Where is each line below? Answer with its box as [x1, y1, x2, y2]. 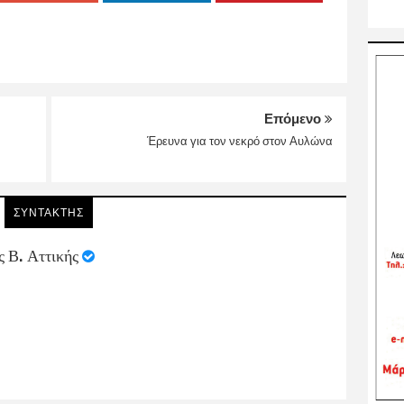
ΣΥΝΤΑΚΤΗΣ [14, 206, 84, 219]
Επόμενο [264, 110, 325, 127]
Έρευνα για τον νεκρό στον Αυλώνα [147, 133, 333, 148]
